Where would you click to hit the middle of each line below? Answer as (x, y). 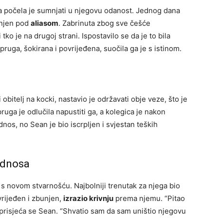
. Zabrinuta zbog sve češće (104, 23)
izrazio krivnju (88, 199)
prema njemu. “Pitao (149, 199)
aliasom (45, 23)
